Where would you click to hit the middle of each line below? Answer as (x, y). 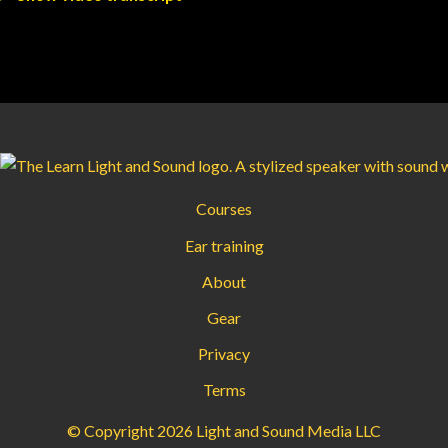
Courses (224, 209)
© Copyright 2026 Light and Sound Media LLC (224, 430)
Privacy (224, 354)
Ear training (224, 245)
